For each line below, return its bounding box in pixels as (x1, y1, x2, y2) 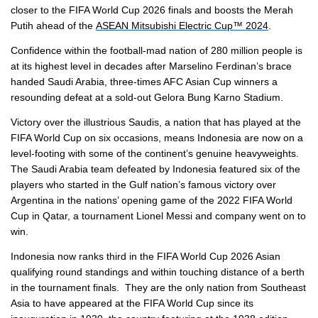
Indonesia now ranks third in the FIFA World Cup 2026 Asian (11, 250, 280, 262)
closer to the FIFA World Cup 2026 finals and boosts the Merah (11, 4, 293, 16)
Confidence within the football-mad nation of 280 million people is (11, 44, 302, 56)
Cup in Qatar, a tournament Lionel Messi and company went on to (11, 209, 306, 221)
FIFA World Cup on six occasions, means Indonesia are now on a (11, 131, 303, 143)
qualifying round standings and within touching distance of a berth (11, 265, 305, 278)
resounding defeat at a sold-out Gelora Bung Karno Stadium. (11, 91, 283, 103)
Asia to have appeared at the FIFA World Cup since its (11, 297, 253, 309)
